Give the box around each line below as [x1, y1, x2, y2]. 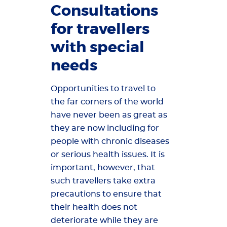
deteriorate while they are [51, 216, 158, 224]
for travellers [51, 19, 149, 39]
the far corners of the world [51, 98, 164, 106]
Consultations [51, 1, 158, 20]
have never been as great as [51, 111, 167, 119]
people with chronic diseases [51, 137, 169, 145]
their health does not [51, 203, 137, 211]
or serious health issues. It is [51, 150, 165, 159]
